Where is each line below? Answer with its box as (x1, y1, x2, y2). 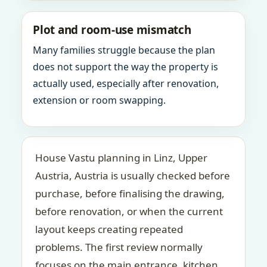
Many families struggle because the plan (33, 44, 215, 57)
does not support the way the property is (33, 60, 218, 73)
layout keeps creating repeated (35, 222, 183, 236)
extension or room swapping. (33, 94, 166, 107)
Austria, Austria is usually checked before (35, 169, 230, 182)
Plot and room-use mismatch (33, 22, 191, 38)
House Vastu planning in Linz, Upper (35, 151, 207, 164)
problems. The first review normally (35, 240, 203, 254)
